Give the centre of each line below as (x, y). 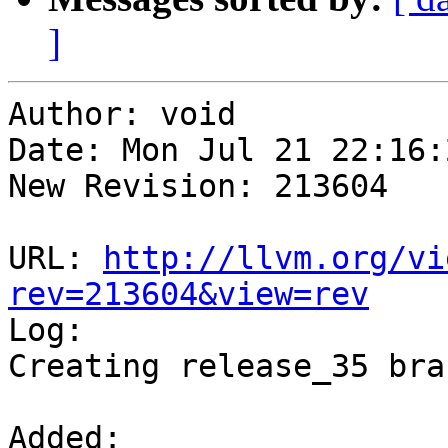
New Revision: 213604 (198, 186)
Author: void (122, 114)
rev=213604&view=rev (188, 294)
